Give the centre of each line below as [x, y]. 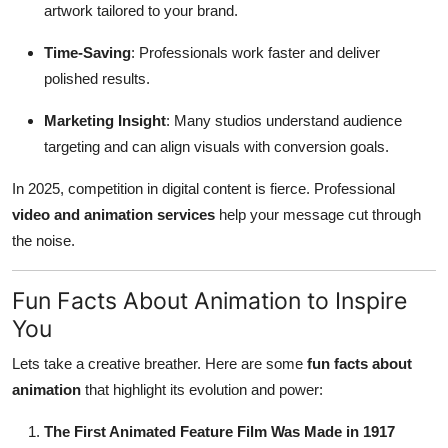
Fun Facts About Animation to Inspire [209, 301]
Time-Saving [87, 53]
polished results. [97, 79]
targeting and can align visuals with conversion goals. [216, 147]
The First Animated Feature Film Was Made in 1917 [219, 432]
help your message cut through [318, 215]
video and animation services [113, 215]
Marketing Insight [105, 121]
